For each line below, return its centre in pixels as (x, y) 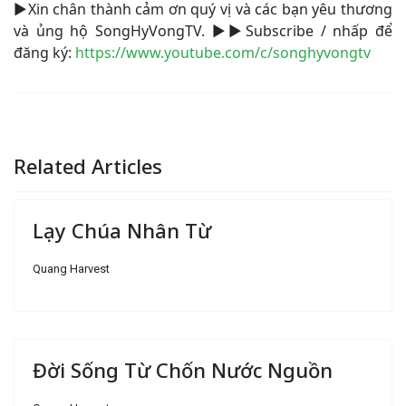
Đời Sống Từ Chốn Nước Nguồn (183, 370)
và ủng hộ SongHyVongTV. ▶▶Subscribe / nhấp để (203, 31)
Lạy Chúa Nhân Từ (122, 230)
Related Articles (88, 166)
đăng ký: (44, 53)
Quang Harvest (71, 269)
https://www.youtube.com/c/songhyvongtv (223, 53)
